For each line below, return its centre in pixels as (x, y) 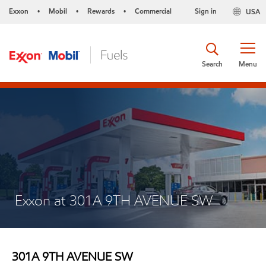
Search (212, 64)
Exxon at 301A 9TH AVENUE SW (114, 200)
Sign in (205, 11)
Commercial (153, 11)
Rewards (101, 11)
